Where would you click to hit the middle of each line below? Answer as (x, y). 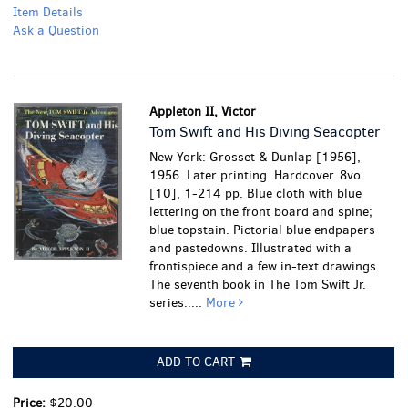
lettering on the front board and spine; (261, 212)
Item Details (48, 12)
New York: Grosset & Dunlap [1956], (255, 157)
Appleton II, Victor (203, 112)
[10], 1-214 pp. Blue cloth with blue (256, 194)
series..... (178, 303)
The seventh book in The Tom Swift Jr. (258, 285)
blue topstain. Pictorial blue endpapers (263, 230)
